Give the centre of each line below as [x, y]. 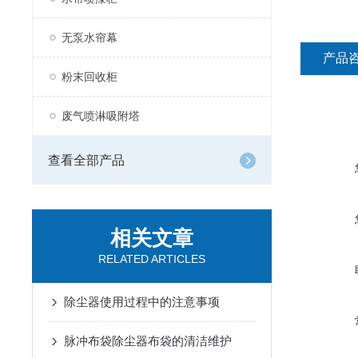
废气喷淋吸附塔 [101, 116]
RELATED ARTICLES [152, 259]
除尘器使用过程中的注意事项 [142, 302]
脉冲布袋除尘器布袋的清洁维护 [148, 341]
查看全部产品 [86, 160]
